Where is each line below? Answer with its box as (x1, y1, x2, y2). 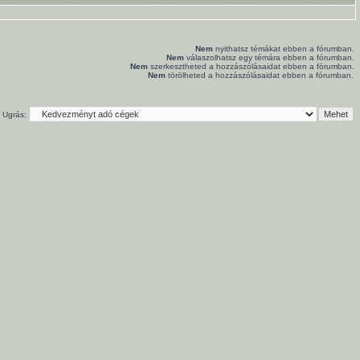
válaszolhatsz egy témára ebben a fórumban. (184, 53, 354, 62)
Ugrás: (2, 110, 27, 119)
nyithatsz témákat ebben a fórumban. (213, 44, 354, 53)
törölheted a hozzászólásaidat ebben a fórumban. (166, 71, 354, 80)
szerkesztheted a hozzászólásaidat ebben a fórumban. (148, 62, 354, 71)
